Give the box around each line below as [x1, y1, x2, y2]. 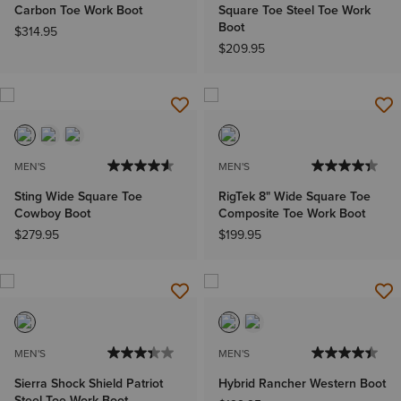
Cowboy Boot [14, 204, 90, 224]
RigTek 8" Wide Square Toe [218, 187, 371, 207]
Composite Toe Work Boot [218, 204, 365, 224]
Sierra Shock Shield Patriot [14, 373, 163, 393]
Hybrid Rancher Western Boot [218, 373, 386, 393]
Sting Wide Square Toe [14, 187, 142, 207]
